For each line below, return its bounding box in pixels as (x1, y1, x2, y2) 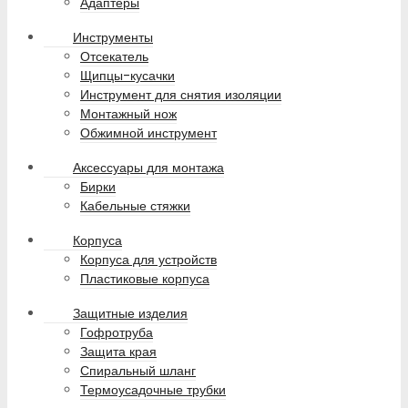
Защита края (80, 342, 157, 362)
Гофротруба (80, 323, 153, 342)
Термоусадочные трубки (80, 381, 226, 400)
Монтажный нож (80, 105, 177, 124)
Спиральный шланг (80, 362, 196, 381)
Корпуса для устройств (80, 250, 217, 270)
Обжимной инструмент (80, 124, 217, 143)
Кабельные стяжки (80, 197, 190, 216)
